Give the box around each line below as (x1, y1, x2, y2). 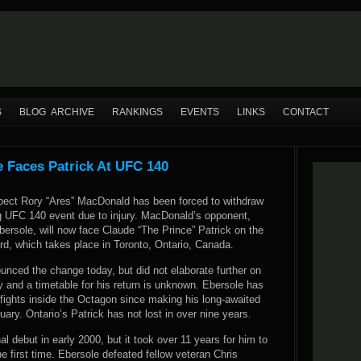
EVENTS (180, 106, 219, 118)
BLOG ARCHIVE (19, 106, 94, 118)
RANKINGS (112, 106, 163, 118)
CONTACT (283, 106, 329, 118)
